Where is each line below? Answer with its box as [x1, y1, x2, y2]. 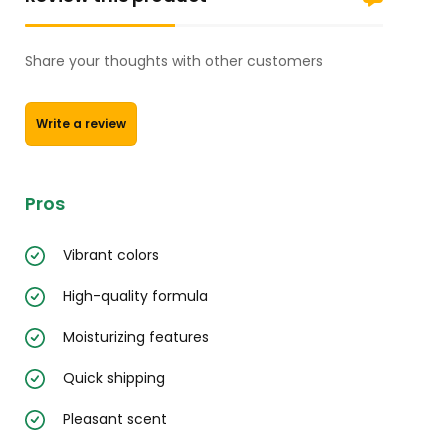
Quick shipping [63, 368, 165, 389]
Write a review [36, 115, 126, 133]
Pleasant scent [63, 409, 167, 430]
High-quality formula [63, 286, 208, 307]
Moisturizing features [63, 327, 209, 348]
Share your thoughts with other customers [25, 51, 323, 72]
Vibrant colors [63, 245, 159, 266]
